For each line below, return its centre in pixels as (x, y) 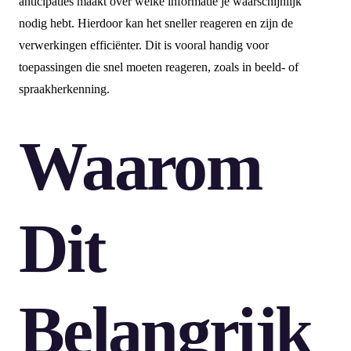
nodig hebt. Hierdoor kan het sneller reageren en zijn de (156, 24)
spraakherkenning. (64, 89)
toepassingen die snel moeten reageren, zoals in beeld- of (159, 67)
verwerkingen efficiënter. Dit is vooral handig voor (144, 45)
